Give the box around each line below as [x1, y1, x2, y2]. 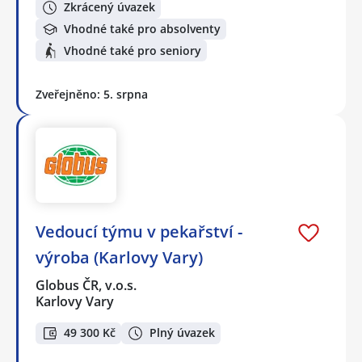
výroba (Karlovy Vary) [36, 246, 203, 269]
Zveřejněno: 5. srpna [36, 86, 148, 102]
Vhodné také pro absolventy [64, 21, 221, 37]
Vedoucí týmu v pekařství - [36, 221, 242, 243]
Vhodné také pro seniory [64, 42, 201, 58]
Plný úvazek [149, 325, 215, 341]
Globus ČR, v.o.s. [36, 276, 138, 295]
